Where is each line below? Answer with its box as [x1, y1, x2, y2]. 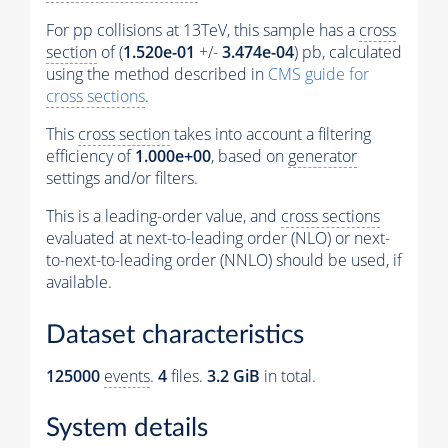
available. [46, 271, 112, 294]
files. [167, 364, 207, 387]
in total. [260, 364, 316, 387]
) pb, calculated [294, 41, 402, 64]
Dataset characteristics [46, 321, 304, 348]
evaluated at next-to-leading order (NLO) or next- [46, 227, 390, 250]
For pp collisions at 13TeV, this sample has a [46, 19, 359, 42]
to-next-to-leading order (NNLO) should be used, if [46, 249, 402, 272]
